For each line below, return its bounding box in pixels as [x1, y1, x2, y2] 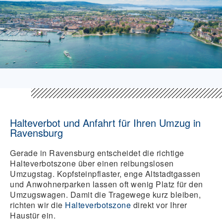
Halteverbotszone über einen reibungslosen [10, 158, 174, 169]
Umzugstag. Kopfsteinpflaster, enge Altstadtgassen [10, 168, 201, 180]
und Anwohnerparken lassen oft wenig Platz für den [10, 178, 203, 190]
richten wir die [10, 199, 65, 211]
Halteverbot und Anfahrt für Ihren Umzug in [10, 115, 201, 130]
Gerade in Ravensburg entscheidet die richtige [10, 147, 184, 159]
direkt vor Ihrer [131, 199, 187, 211]
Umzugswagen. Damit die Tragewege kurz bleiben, [10, 189, 201, 201]
